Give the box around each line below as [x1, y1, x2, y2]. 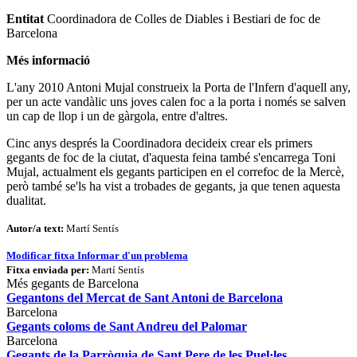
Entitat [6, 11, 44, 25]
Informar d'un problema [75, 249, 188, 261]
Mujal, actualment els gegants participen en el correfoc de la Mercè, [6, 164, 344, 178]
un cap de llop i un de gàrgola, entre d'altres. [6, 108, 228, 123]
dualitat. [6, 193, 46, 207]
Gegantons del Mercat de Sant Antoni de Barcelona [6, 290, 283, 304]
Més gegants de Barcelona [6, 276, 139, 290]
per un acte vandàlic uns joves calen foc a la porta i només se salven [6, 94, 346, 108]
